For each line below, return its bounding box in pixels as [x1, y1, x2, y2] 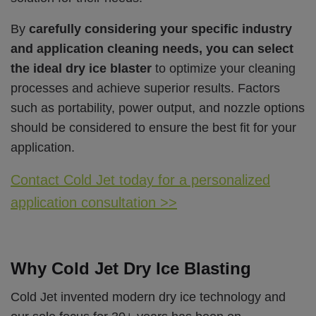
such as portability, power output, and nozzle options [11, 101, 305, 116]
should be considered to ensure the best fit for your [11, 121, 296, 135]
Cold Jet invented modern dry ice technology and [11, 289, 286, 304]
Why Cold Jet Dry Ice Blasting [11, 259, 251, 279]
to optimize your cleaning [152, 61, 296, 76]
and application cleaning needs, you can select [11, 42, 293, 56]
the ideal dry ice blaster [11, 61, 152, 76]
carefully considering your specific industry [29, 22, 292, 37]
